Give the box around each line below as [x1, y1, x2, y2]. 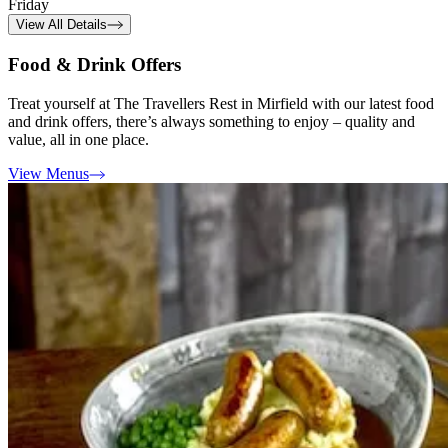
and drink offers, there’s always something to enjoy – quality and [8, 112, 415, 130]
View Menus [8, 164, 89, 182]
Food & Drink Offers [8, 54, 181, 76]
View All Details [16, 17, 107, 33]
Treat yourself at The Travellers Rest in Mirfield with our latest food [8, 94, 434, 112]
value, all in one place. [8, 130, 149, 148]
